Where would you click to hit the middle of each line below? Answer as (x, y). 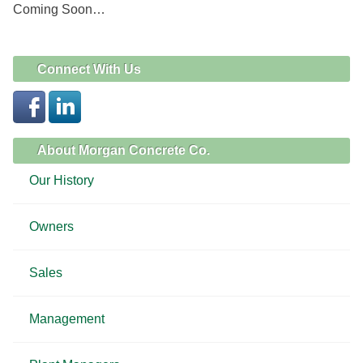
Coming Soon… (59, 9)
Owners (51, 227)
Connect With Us (89, 69)
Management (67, 319)
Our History (62, 181)
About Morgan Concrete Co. (124, 151)
